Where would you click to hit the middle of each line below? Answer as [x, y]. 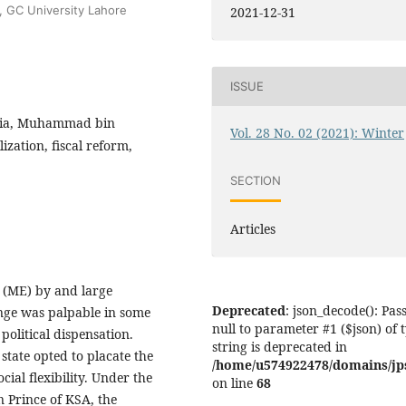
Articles [253, 229]
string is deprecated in [280, 347]
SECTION [256, 180]
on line [234, 383]
